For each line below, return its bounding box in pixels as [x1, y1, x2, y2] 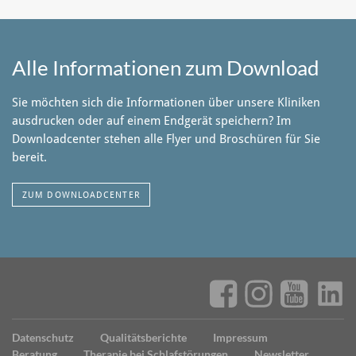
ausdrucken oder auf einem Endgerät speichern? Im [12, 114, 291, 128]
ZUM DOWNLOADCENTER [22, 189, 140, 200]
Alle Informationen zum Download [12, 55, 319, 81]
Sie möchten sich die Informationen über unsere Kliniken [12, 95, 320, 110]
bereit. [12, 150, 47, 164]
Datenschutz [12, 331, 74, 345]
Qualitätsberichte [100, 331, 187, 345]
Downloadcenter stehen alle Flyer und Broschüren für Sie [12, 132, 320, 146]
